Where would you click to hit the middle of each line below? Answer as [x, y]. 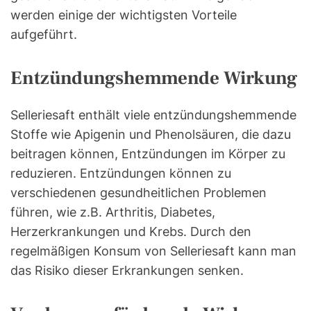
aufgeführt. [44, 35]
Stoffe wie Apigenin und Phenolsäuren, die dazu [151, 135]
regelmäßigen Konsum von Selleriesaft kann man [153, 251]
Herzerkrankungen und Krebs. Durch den [131, 232]
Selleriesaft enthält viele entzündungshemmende [153, 115]
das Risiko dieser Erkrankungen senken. [127, 271]
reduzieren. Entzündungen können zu [121, 174]
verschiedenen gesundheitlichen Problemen [138, 193]
